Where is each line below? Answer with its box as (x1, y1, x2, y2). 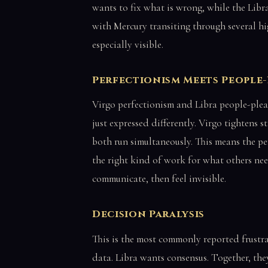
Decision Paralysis (92, 208, 205, 221)
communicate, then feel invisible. (92, 172, 226, 185)
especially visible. (92, 38, 163, 51)
